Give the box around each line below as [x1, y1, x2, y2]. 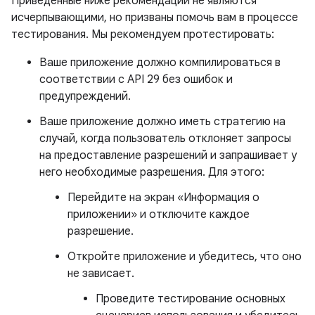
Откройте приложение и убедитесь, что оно [67, 250, 302, 264]
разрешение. [67, 224, 134, 238]
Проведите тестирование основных [96, 292, 285, 306]
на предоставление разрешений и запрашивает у [39, 148, 297, 162]
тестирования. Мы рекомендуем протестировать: [11, 27, 274, 41]
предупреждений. [39, 89, 131, 103]
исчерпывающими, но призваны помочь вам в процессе [11, 11, 298, 25]
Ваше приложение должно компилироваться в [39, 56, 281, 70]
